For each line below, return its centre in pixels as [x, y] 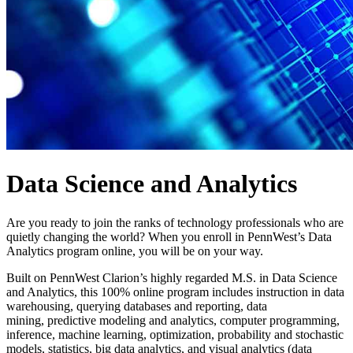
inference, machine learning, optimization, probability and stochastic [175, 334]
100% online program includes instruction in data [223, 292]
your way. [238, 251]
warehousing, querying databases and [101, 306]
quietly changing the [58, 236]
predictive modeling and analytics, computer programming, [193, 320]
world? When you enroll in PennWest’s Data [221, 236]
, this [87, 292]
